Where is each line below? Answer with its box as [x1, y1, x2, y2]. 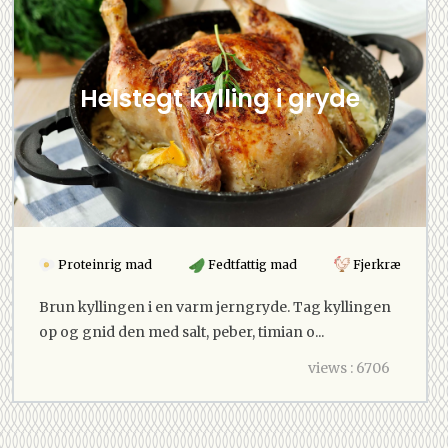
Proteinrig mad [55, 256, 152, 272]
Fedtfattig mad [205, 256, 297, 272]
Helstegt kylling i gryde [80, 81, 360, 115]
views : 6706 [308, 358, 391, 377]
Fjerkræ [350, 256, 401, 272]
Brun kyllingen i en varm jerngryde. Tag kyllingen [39, 297, 391, 316]
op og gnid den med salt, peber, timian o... [39, 322, 324, 341]
